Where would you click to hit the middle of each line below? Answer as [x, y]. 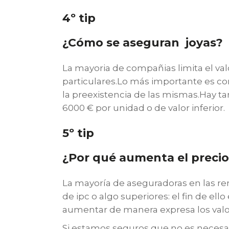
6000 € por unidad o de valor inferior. [144, 108]
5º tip [80, 133]
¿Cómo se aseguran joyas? [143, 43]
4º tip [81, 18]
